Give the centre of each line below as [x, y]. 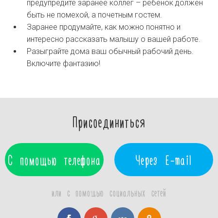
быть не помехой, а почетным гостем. [94, 15]
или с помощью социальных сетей [109, 192]
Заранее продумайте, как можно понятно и [104, 27]
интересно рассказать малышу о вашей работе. [114, 39]
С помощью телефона [54, 160]
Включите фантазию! [64, 64]
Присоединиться [109, 121]
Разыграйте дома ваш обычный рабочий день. [110, 51]
